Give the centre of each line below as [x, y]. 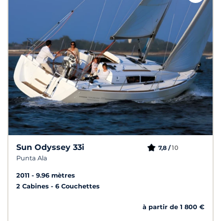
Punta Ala [32, 158]
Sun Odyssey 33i [50, 147]
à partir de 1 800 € [174, 207]
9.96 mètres [55, 176]
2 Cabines [34, 186]
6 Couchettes [77, 186]
